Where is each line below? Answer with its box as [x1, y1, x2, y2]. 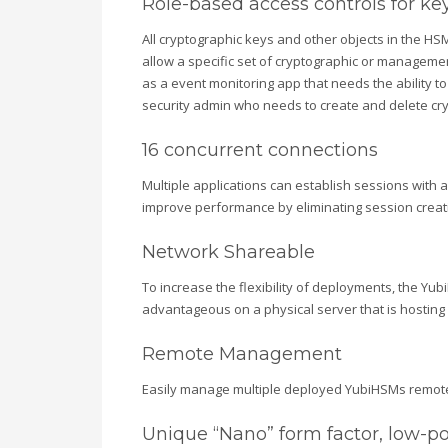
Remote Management [142, 343, 342, 366]
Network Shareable [142, 241, 315, 264]
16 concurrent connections [142, 139, 378, 162]
